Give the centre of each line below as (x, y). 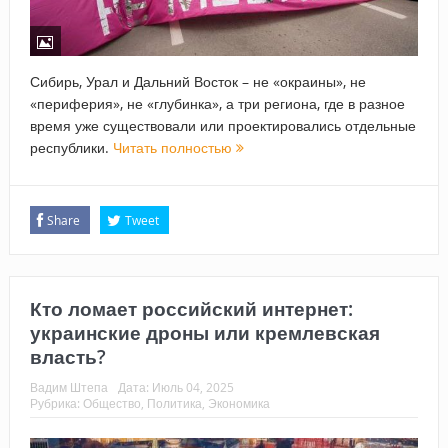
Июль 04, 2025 (192, 387)
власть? (67, 357)
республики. (71, 148)
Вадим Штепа (68, 387)
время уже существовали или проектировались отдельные (222, 126)
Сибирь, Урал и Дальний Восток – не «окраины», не (197, 82)
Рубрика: (56, 403)
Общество (111, 403)
